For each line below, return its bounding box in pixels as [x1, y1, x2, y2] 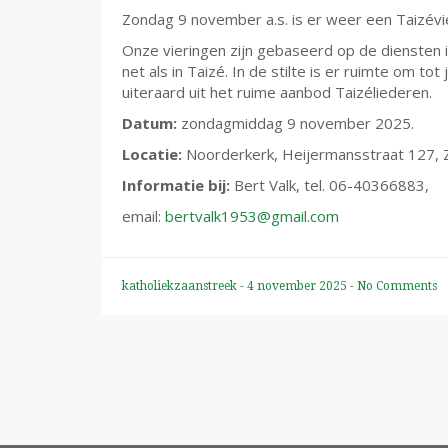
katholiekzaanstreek [122, 279, 240, 294]
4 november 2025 [247, 279, 350, 294]
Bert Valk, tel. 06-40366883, [230, 175, 429, 196]
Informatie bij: [122, 175, 230, 196]
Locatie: [122, 144, 186, 165]
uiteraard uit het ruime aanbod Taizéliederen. [122, 82, 432, 103]
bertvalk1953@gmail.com [165, 206, 339, 227]
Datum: [122, 113, 181, 134]
